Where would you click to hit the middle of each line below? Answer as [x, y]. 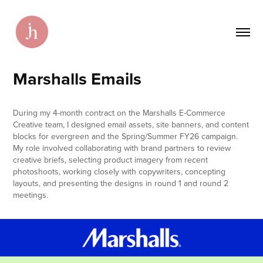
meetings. [31, 195]
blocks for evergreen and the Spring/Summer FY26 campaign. [126, 136]
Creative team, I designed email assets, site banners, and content [131, 124]
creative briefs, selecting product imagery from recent [111, 159]
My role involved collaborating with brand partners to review [122, 148]
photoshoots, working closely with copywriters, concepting [119, 171]
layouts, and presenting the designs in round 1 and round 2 [121, 183]
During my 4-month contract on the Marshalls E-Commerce [119, 112]
